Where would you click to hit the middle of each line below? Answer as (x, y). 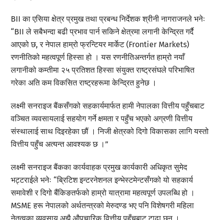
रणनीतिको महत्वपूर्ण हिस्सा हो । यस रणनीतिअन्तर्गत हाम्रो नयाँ (98, 57)
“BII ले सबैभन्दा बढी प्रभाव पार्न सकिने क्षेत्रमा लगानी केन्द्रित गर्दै (102, 32)
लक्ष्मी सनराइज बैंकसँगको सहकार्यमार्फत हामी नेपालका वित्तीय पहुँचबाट (108, 106)
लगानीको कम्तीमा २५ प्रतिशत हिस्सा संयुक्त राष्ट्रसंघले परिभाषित (103, 70)
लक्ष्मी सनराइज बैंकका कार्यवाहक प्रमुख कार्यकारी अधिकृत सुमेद (99, 167)
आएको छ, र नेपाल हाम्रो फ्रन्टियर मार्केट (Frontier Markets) (100, 45)
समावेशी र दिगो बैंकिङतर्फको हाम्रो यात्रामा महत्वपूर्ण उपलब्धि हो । (103, 192)
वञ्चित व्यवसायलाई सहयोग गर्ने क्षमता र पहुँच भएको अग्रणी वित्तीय (102, 118)
